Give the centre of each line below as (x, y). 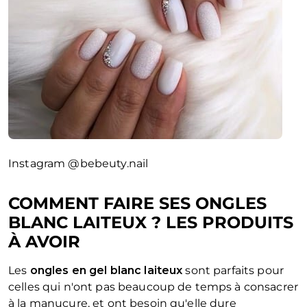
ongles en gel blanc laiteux (106, 271)
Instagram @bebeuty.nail (78, 164)
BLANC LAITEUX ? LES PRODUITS (151, 223)
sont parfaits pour (233, 271)
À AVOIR (44, 242)
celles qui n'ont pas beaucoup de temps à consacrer (153, 287)
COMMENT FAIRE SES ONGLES (137, 204)
